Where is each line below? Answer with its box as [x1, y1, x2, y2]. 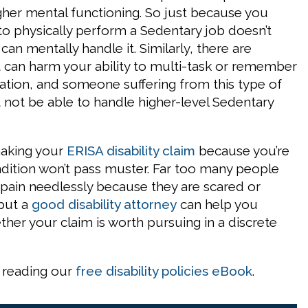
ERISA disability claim [67, 143, 195, 158]
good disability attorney [32, 197, 177, 212]
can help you [177, 197, 258, 212]
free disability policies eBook [76, 263, 252, 278]
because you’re [195, 143, 289, 158]
